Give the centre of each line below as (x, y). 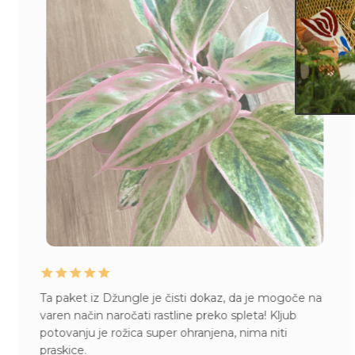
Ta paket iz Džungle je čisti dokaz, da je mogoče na (180, 298)
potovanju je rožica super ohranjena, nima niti (163, 332)
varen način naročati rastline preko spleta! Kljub (168, 315)
